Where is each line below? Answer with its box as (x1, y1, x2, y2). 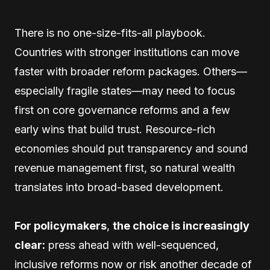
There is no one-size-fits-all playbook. (14, 27, 206, 39)
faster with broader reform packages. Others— (14, 65, 247, 78)
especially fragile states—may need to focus (14, 84, 235, 97)
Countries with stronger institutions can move (14, 46, 239, 58)
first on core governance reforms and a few (14, 104, 230, 116)
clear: (14, 239, 45, 251)
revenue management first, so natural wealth (14, 162, 235, 174)
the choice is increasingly (113, 219, 250, 232)
